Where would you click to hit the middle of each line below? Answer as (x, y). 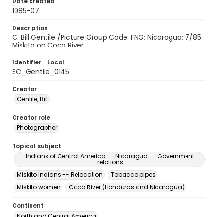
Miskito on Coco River (48, 45)
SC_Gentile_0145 (41, 72)
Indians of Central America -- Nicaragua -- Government (110, 156)
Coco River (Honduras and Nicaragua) (127, 187)
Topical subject (37, 146)
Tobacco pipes (133, 175)
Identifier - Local (38, 62)
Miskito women (39, 187)
